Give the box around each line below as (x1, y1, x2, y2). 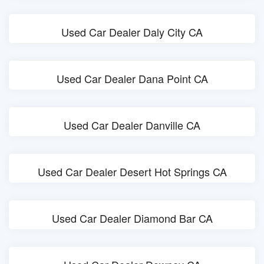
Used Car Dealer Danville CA (64, 117, 200, 133)
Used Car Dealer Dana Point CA (56, 71, 208, 86)
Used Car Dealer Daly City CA (61, 24, 203, 39)
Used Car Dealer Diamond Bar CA (51, 210, 213, 226)
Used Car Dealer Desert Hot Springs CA (37, 164, 227, 179)
